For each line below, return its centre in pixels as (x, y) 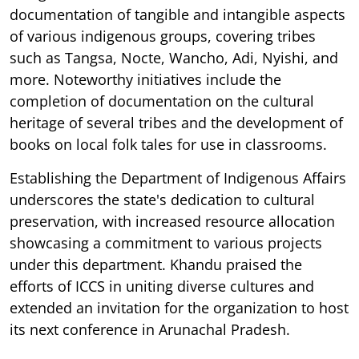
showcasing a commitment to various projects (166, 242)
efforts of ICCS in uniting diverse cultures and (162, 286)
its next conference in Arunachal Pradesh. (150, 329)
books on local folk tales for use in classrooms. (168, 144)
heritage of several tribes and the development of (176, 122)
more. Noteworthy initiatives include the (145, 79)
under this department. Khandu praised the (156, 264)
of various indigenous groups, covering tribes (163, 36)
